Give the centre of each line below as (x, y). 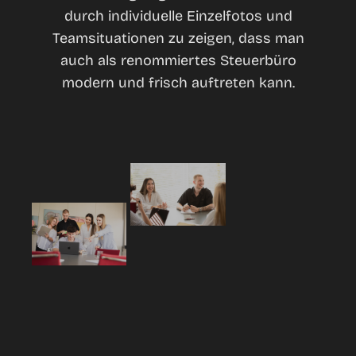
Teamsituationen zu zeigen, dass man (178, 38)
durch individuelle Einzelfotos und (178, 15)
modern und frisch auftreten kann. (178, 82)
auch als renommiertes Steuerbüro (178, 60)
